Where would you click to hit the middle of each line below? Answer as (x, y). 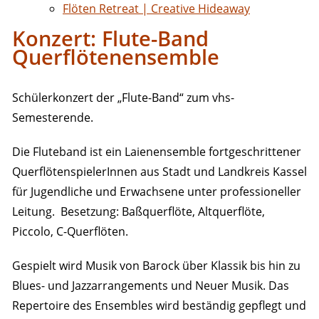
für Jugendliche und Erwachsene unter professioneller (156, 191)
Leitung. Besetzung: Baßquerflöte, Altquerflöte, (138, 211)
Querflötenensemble (115, 56)
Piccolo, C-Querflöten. (70, 231)
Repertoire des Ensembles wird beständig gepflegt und (159, 305)
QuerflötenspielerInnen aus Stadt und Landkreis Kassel (159, 171)
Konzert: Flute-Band (110, 38)
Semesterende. (52, 117)
